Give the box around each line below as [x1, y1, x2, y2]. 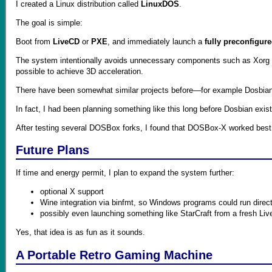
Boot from [16, 36, 53, 46]
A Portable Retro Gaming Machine [16, 248, 212, 262]
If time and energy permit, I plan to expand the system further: [16, 168, 234, 178]
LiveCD [53, 36, 80, 46]
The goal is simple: [16, 18, 83, 27]
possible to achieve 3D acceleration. [16, 66, 143, 76]
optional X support [40, 187, 104, 197]
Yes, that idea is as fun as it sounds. [16, 228, 145, 237]
